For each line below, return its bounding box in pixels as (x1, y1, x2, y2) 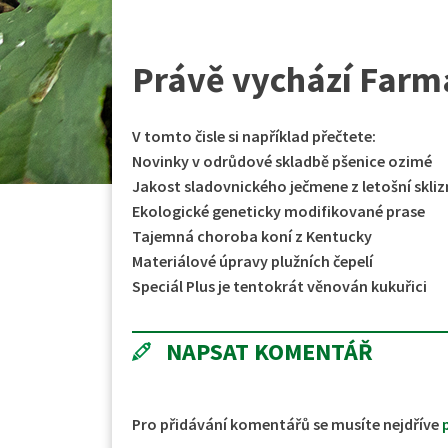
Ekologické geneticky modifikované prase (132, 200, 425, 221)
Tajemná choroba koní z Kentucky (132, 225, 372, 246)
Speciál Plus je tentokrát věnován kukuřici (132, 275, 427, 296)
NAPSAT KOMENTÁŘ (166, 335, 373, 367)
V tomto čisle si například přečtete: (132, 125, 376, 146)
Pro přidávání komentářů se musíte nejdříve (132, 413, 442, 434)
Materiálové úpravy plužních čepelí (132, 250, 373, 271)
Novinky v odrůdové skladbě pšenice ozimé (132, 150, 432, 171)
